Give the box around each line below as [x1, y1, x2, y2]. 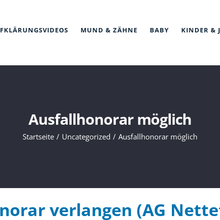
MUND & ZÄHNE [81, 26, 137, 34]
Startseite [23, 131, 54, 141]
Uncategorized [62, 131, 110, 141]
